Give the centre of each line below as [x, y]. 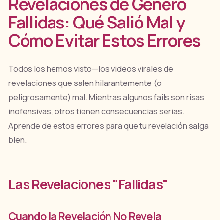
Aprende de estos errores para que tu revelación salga [108, 126]
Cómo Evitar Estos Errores [104, 40]
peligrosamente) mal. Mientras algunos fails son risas [106, 97]
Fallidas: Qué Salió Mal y [96, 22]
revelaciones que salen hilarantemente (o [85, 83]
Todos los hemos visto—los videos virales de [91, 69]
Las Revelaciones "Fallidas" [88, 184]
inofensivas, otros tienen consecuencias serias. [96, 112]
